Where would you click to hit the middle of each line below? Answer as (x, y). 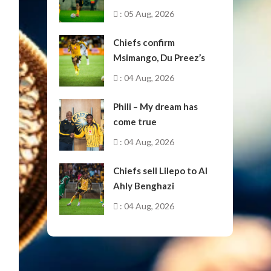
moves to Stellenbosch (162, 73)
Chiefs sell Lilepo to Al (161, 171)
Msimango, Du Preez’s (159, 57)
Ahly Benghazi (144, 186)
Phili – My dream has (156, 106)
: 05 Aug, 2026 (146, 14)
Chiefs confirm (144, 42)
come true (135, 122)
